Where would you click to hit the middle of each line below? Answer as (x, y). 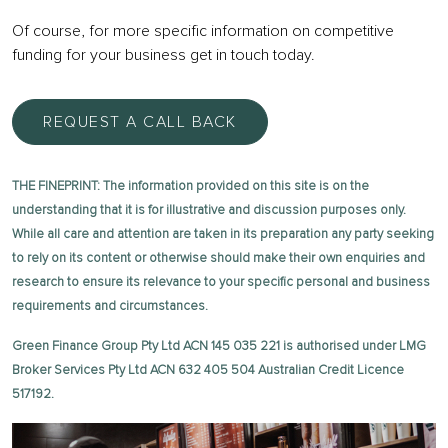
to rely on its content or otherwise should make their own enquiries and (218, 258)
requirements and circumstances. (110, 306)
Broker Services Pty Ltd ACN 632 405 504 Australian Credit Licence (208, 370)
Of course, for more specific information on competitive (203, 31)
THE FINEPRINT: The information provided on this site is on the (190, 186)
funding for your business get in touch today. (163, 55)
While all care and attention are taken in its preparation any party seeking (223, 234)
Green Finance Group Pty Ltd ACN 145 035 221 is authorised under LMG (219, 346)
